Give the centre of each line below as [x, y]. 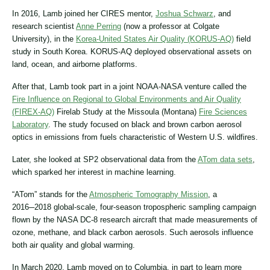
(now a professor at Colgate [170, 26]
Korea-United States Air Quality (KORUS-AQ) [155, 39]
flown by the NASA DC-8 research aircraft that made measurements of [135, 219]
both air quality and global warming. [74, 245]
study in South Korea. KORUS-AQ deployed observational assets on [132, 51]
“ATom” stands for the [51, 194]
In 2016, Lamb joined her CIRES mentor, [84, 13]
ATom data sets [225, 159]
